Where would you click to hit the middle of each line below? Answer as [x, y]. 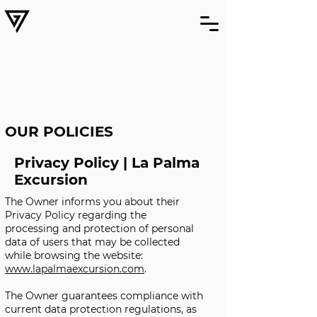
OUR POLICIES [61, 132]
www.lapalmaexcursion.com [75, 269]
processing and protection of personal [99, 229]
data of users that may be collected [92, 242]
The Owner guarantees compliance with [104, 296]
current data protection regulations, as [101, 309]
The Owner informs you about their [92, 202]
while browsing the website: [74, 255]
